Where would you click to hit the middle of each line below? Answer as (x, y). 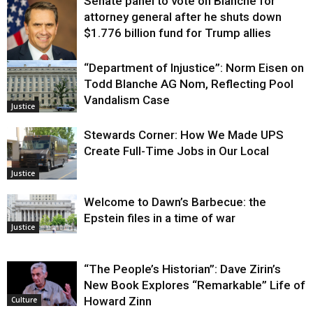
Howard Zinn (118, 301)
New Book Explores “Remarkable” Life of (195, 285)
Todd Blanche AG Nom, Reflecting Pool (189, 84)
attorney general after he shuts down (183, 17)
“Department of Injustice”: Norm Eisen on (194, 68)
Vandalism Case (127, 100)
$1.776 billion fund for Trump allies (177, 33)
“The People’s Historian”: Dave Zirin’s (182, 269)
